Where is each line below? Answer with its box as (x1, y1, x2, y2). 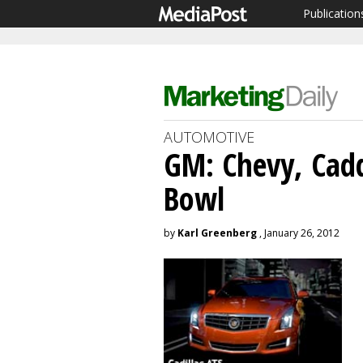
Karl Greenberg (177, 226, 257, 240)
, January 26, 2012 (257, 226, 340, 240)
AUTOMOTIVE (164, 127, 254, 147)
